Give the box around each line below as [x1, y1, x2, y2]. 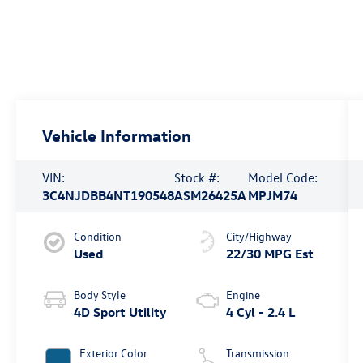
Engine [225, 287, 260, 303]
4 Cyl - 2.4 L [225, 304, 296, 321]
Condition [74, 228, 122, 245]
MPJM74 [247, 187, 297, 204]
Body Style [74, 287, 126, 303]
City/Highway [225, 228, 292, 245]
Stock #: [174, 169, 220, 186]
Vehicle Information [42, 125, 192, 146]
